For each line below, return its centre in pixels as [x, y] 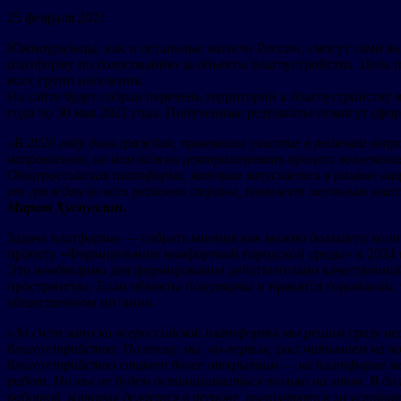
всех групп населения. [76, 81]
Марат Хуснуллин [65, 208]
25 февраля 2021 [57, 18]
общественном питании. [82, 303]
